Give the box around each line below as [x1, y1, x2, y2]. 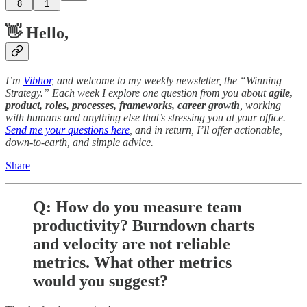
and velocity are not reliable [33, 235, 230, 254]
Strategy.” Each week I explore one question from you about [5, 87, 269, 99]
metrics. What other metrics [33, 254, 232, 272]
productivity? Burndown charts [33, 217, 254, 235]
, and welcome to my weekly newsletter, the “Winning [51, 75, 282, 87]
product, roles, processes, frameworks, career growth [5, 99, 240, 112]
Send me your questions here [5, 124, 130, 136]
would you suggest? [33, 272, 168, 291]
